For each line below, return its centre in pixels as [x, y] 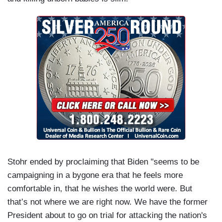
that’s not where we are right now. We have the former [108, 202]
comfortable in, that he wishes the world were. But [100, 189]
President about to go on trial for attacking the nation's [107, 216]
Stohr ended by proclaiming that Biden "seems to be [103, 162]
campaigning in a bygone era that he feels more [95, 175]
